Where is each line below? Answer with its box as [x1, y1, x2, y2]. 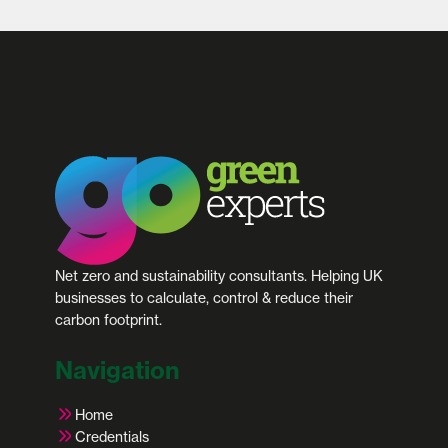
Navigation [55, 354, 180, 385]
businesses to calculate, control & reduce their [55, 288, 353, 307]
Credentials [75, 427, 149, 446]
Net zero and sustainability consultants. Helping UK [55, 266, 383, 285]
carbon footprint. [55, 310, 162, 329]
